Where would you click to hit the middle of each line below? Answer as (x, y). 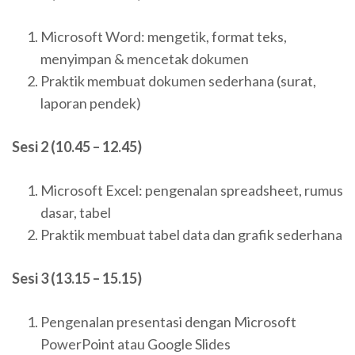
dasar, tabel (76, 212)
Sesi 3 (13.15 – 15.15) (77, 278)
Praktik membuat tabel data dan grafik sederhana (191, 234)
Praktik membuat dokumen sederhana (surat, (178, 80)
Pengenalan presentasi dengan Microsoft (168, 321)
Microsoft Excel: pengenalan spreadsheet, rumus (192, 190)
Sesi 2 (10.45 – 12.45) (77, 146)
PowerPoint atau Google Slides (136, 344)
